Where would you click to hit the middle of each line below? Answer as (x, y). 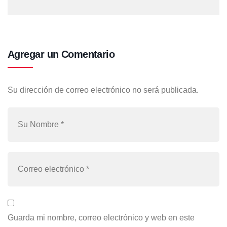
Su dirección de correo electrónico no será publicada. (103, 90)
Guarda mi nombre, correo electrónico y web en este (101, 218)
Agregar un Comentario (61, 54)
